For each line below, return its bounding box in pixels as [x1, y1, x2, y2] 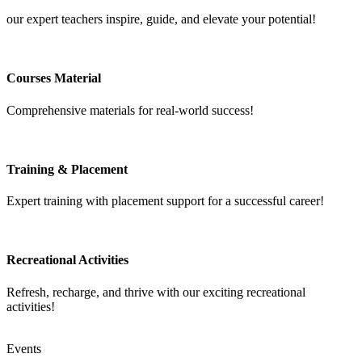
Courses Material [6, 71, 101, 86]
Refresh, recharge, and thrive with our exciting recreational [6, 284, 305, 299]
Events [6, 341, 41, 356]
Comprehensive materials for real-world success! [6, 103, 254, 117]
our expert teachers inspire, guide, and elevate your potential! [6, 12, 316, 26]
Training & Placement [6, 162, 128, 176]
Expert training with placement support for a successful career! [6, 194, 324, 208]
